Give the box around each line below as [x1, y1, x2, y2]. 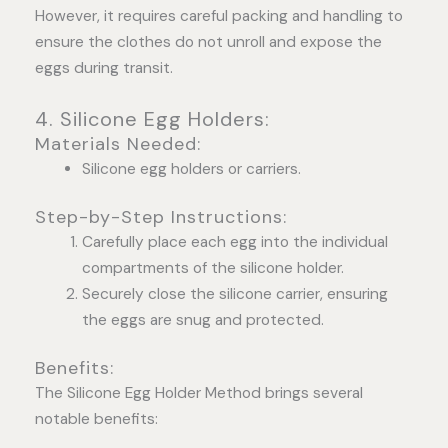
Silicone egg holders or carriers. [81, 158, 301, 179]
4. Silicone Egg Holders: [35, 105, 270, 132]
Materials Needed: [35, 131, 201, 156]
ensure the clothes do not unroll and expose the [35, 31, 382, 52]
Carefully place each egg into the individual [81, 231, 388, 252]
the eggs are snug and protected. [81, 309, 324, 330]
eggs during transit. [35, 57, 173, 78]
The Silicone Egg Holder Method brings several [35, 383, 363, 404]
